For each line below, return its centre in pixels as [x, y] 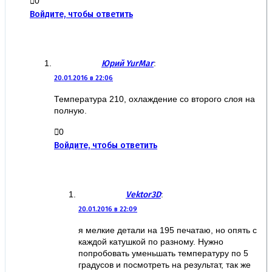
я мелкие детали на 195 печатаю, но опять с [168, 230]
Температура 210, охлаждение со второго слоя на [155, 99]
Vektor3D [143, 194]
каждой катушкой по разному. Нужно [151, 241]
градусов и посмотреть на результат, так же [165, 264]
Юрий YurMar [127, 63]
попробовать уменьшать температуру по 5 [163, 253]
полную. [70, 110]
